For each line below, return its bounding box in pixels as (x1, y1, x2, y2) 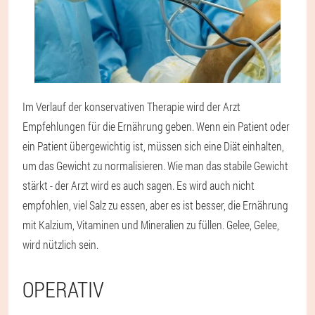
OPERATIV (22, 275, 104, 303)
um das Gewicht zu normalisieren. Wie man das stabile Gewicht (22, 157, 288, 173)
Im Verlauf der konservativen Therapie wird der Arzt (22, 98, 240, 114)
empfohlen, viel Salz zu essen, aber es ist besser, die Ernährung (22, 197, 288, 212)
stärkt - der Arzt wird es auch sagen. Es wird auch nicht (22, 177, 255, 193)
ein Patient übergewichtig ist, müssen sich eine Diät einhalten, (22, 138, 284, 153)
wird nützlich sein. (22, 236, 98, 252)
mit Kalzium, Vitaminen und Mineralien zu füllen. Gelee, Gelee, (22, 217, 279, 232)
